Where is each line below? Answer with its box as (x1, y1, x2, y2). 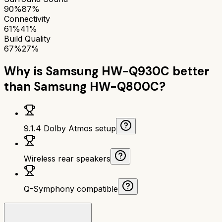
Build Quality (4, 33, 51, 44)
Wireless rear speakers (24, 153, 111, 164)
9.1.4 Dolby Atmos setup (24, 123, 116, 133)
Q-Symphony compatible (24, 183, 118, 194)
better (169, 63, 209, 79)
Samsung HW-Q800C (34, 78, 159, 94)
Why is (4, 63, 46, 79)
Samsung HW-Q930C (46, 63, 169, 79)
